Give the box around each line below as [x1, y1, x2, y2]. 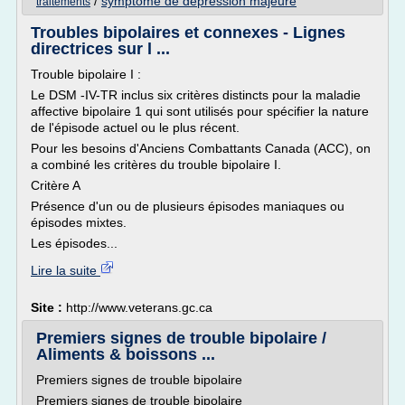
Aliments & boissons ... [36, 345, 215, 363]
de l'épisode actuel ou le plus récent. [31, 120, 240, 135]
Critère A [31, 178, 80, 193]
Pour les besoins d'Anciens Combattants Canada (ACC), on [31, 141, 371, 155]
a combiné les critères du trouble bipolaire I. [31, 157, 281, 172]
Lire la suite [31, 263, 100, 278]
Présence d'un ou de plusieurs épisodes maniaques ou [31, 199, 344, 213]
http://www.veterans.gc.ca [66, 300, 212, 315]
